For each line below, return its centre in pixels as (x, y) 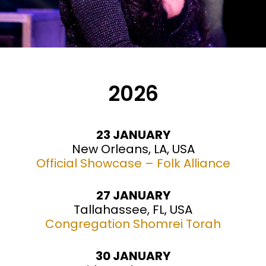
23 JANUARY (133, 135)
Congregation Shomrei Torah (133, 224)
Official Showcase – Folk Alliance (133, 164)
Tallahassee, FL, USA (133, 210)
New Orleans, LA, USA (133, 149)
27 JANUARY (133, 196)
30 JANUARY (133, 256)
